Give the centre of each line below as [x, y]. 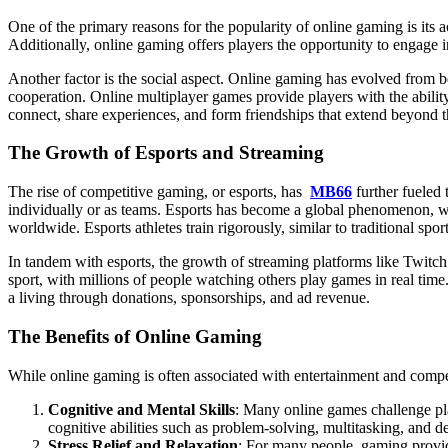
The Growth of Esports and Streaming [166, 153]
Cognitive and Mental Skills [141, 409]
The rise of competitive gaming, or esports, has [159, 192]
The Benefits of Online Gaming [135, 336]
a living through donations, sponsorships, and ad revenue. [189, 298]
